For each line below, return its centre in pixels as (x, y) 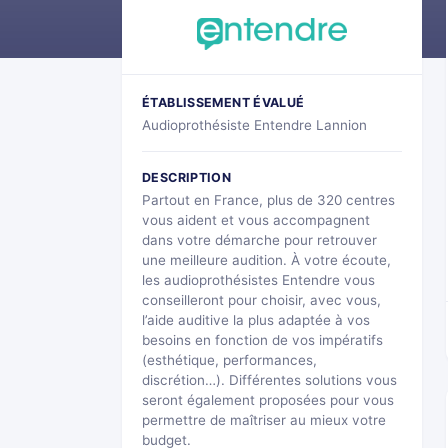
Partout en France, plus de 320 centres (268, 200)
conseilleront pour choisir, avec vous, (261, 300)
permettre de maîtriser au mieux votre (264, 420)
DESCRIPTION (187, 178)
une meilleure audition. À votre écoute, (266, 260)
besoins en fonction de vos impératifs (262, 340)
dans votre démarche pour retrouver (259, 240)
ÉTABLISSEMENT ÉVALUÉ (223, 103)
